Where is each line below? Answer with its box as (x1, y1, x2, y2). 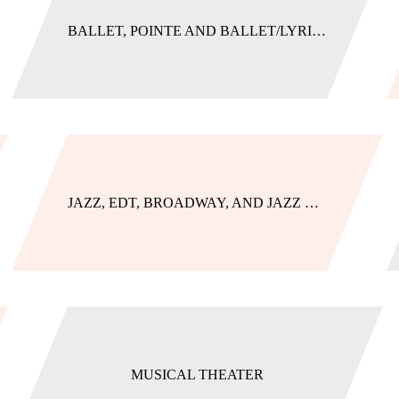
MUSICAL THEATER (131, 367, 265, 382)
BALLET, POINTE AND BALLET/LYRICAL (311, 23, 326, 38)
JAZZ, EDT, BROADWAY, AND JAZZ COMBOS (304, 195, 319, 210)
